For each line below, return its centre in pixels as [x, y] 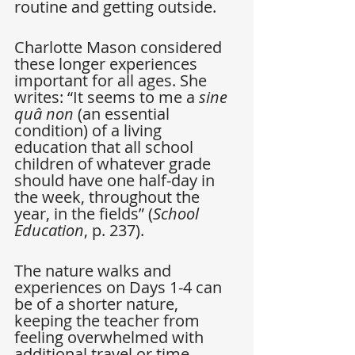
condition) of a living [90, 131]
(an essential [124, 114]
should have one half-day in [116, 181]
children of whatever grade [115, 164]
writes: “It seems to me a [107, 97]
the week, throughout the [109, 197]
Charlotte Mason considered [120, 48]
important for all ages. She [113, 81]
